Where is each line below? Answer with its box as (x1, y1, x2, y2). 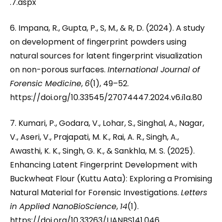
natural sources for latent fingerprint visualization (10, 50, 202, 61)
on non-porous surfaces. (10, 64, 108, 75)
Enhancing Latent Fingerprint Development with (10, 159, 197, 170)
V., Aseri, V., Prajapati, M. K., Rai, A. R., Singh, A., (10, 131, 179, 143)
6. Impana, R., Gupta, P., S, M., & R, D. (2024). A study (10, 22, 205, 34)
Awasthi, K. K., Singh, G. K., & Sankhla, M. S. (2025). (10, 145, 195, 157)
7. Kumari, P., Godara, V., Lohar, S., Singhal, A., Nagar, (10, 117, 204, 129)
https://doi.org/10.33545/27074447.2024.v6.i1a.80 (10, 92, 202, 103)
